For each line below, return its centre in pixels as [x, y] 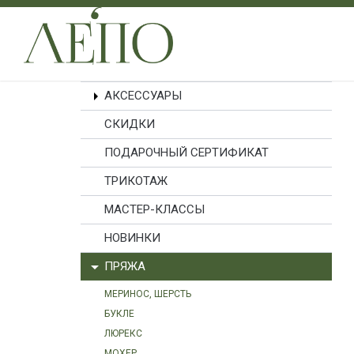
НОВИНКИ [132, 238]
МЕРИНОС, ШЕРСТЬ [148, 294]
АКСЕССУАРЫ [143, 96]
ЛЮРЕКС [123, 333]
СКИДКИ [130, 124]
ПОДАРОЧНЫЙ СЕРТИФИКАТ [186, 153]
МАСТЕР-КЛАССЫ [154, 209]
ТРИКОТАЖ [136, 181]
